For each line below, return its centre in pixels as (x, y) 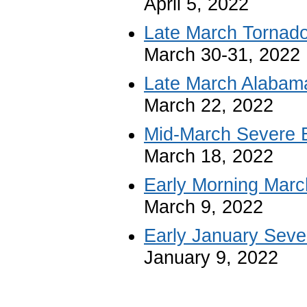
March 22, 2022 (209, 105)
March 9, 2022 (204, 207)
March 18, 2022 (209, 156)
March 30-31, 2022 (222, 54)
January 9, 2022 (211, 257)
